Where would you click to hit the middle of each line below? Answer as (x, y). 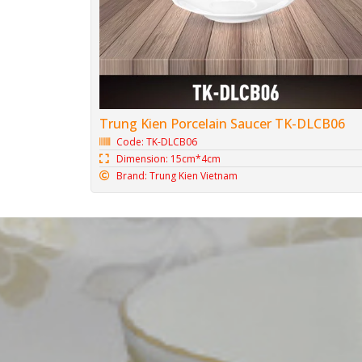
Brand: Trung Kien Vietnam (177, 175)
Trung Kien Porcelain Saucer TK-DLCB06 (222, 123)
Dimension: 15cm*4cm (169, 158)
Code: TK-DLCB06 (157, 141)
